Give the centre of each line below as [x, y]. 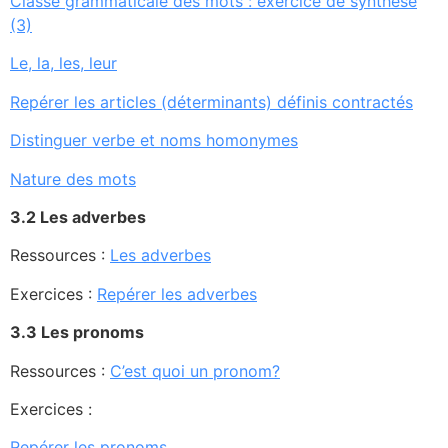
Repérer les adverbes [177, 293]
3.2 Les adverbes [78, 216]
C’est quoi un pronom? [195, 370]
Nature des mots [73, 178]
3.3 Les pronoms [77, 332]
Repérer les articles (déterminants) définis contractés [211, 101]
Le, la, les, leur [63, 63]
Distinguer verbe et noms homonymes [154, 140]
